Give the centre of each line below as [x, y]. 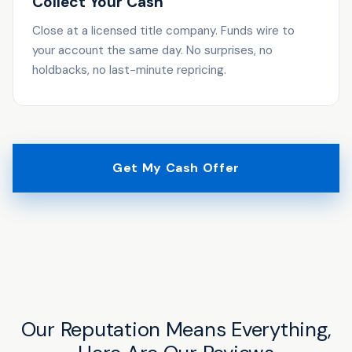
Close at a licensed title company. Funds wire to [163, 30]
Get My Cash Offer [176, 168]
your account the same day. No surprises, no [152, 50]
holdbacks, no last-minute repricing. [129, 70]
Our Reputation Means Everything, [176, 329]
